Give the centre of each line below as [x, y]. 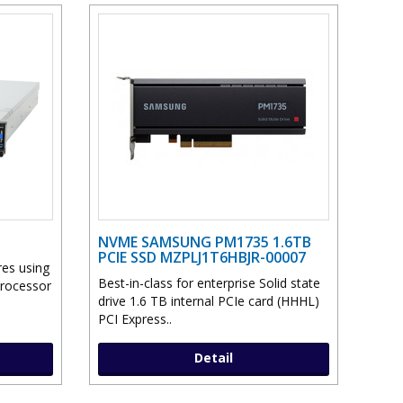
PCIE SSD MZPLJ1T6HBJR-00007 [201, 258]
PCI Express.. [134, 319]
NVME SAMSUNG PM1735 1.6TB [204, 242]
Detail [213, 358]
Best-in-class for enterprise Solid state [209, 283]
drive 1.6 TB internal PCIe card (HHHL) [208, 301]
